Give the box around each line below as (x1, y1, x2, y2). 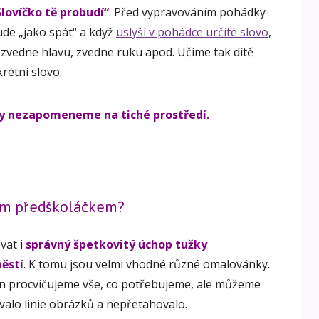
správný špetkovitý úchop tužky (26, 236, 207, 252)
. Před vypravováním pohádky (109, 4, 266, 21)
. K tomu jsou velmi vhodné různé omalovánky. (23, 256, 270, 272)
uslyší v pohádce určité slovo (116, 24, 268, 41)
